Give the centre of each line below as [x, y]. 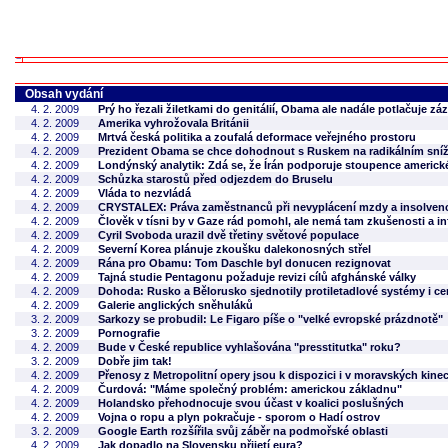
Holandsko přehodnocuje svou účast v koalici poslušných [251, 403]
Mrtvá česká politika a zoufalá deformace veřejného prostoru [257, 137]
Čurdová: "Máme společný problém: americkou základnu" [250, 389]
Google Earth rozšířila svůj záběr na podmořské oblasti [243, 431]
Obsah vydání [64, 94]
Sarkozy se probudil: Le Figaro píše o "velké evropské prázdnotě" [270, 319]
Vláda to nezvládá [144, 193]
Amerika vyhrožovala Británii [173, 123]
